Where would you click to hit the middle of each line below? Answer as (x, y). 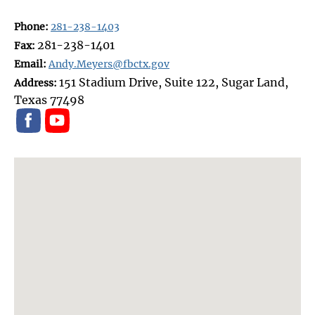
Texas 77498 (49, 99)
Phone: (32, 26)
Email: (31, 64)
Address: (37, 83)
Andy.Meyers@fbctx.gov (109, 64)
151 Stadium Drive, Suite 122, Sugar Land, (174, 82)
